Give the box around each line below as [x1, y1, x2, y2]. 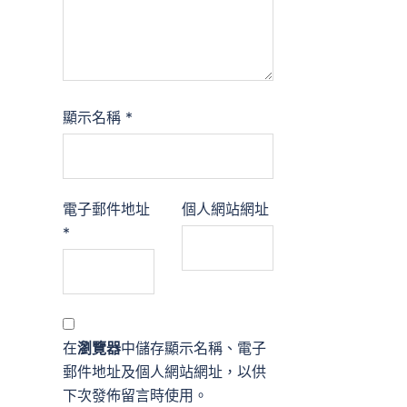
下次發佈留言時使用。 [62, 386, 208, 404]
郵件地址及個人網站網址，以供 [62, 362, 266, 381]
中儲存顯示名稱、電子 [120, 339, 266, 357]
